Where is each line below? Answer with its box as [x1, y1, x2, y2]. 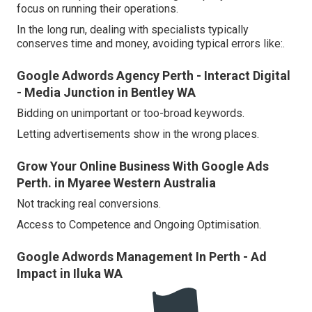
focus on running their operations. [17, 2, 178, 16]
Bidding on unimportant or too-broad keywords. [17, 107, 244, 120]
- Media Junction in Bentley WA [17, 85, 196, 100]
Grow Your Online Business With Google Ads [17, 159, 269, 174]
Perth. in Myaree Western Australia [17, 175, 216, 191]
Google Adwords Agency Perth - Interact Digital [17, 68, 290, 84]
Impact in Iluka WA [17, 266, 123, 281]
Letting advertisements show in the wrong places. [17, 127, 259, 141]
